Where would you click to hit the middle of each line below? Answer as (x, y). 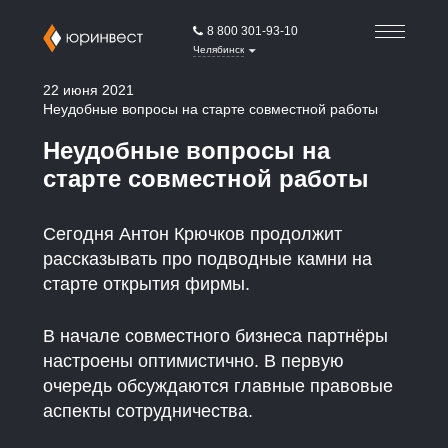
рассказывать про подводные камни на (208, 258)
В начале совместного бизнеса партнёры (216, 335)
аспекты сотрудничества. (148, 410)
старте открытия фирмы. (147, 283)
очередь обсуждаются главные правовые (218, 385)
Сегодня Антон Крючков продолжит (193, 233)
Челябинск (218, 49)
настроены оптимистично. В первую (194, 360)
